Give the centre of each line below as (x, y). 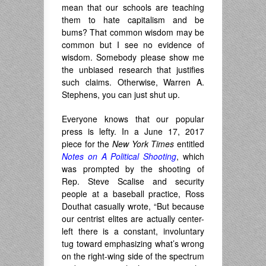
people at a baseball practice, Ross (133, 194)
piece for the (87, 144)
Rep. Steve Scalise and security (133, 181)
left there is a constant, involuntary (133, 231)
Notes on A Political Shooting (119, 156)
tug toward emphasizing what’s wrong (133, 243)
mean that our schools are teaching (133, 7)
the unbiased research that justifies (133, 69)
